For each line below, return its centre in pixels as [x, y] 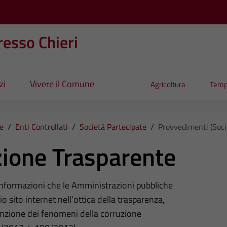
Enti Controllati [41, 126]
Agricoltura [168, 85]
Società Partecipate [113, 126]
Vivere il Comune [62, 84]
